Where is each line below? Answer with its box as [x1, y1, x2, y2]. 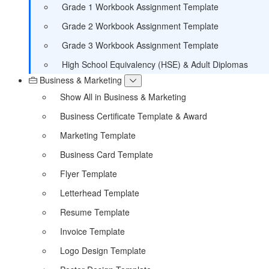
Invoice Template [60, 225, 125, 237]
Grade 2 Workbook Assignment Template [62, 19, 219, 32]
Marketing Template [60, 128, 136, 141]
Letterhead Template [60, 186, 139, 199]
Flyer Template [60, 167, 117, 180]
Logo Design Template [60, 244, 146, 256]
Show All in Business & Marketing [60, 90, 186, 103]
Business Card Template [60, 148, 153, 160]
